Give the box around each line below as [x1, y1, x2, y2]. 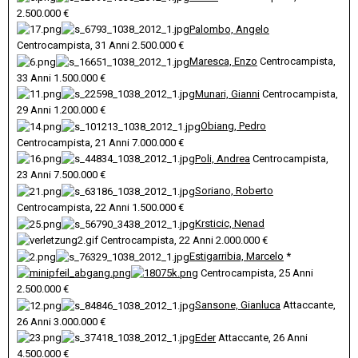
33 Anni [17, 71, 54, 84]
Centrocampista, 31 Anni [17, 39, 132, 52]
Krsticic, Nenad [195, 217, 265, 229]
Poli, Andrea [195, 152, 250, 165]
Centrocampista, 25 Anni [198, 266, 313, 279]
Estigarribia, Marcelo [189, 250, 284, 263]
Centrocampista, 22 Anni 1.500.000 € [17, 201, 184, 213]
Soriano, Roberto [195, 185, 273, 197]
